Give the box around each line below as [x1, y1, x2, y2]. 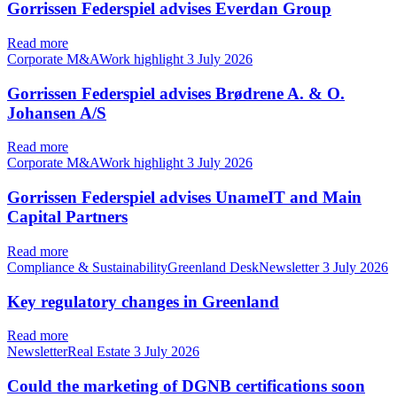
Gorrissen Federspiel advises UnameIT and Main [7, 188, 362, 207]
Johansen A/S [7, 103, 106, 122]
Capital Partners [7, 207, 128, 227]
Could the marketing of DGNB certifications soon [7, 377, 365, 395]
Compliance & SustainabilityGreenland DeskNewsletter [7, 259, 323, 275]
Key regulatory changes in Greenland [7, 292, 279, 311]
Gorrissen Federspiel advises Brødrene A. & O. [7, 83, 345, 103]
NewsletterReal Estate [7, 344, 134, 360]
